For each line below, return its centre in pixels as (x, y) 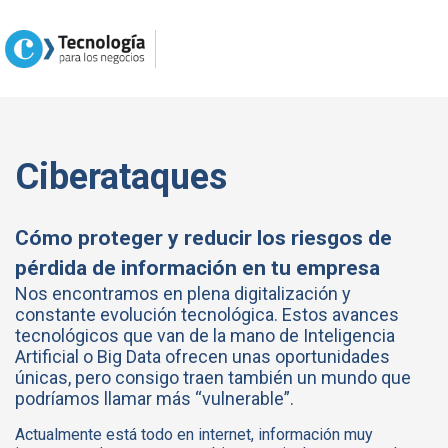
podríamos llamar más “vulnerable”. (154, 399)
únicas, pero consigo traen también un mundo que (213, 378)
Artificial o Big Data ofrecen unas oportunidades (202, 357)
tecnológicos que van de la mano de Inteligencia (205, 336)
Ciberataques (121, 177)
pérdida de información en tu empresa (200, 268)
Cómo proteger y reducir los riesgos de (203, 238)
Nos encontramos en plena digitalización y (183, 294)
